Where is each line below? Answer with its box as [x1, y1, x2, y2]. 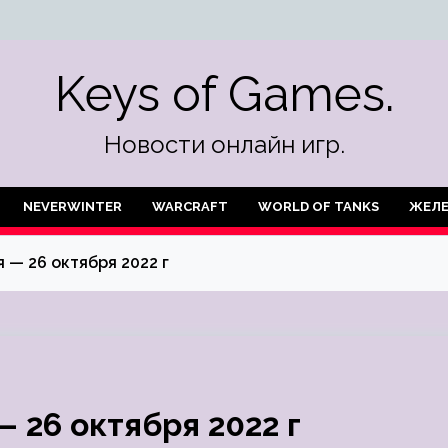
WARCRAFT [152, 199, 228, 214]
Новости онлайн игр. [103, 130, 345, 159]
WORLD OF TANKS [258, 199, 379, 214]
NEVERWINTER [23, 199, 122, 214]
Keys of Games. [54, 66, 394, 122]
